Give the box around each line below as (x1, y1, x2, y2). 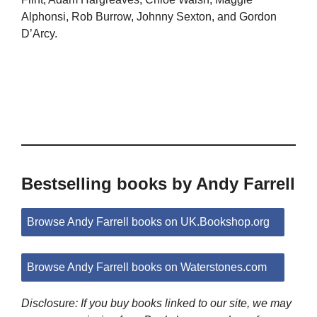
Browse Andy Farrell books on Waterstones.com (27, 261, 267, 274)
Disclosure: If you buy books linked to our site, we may (21, 297, 292, 310)
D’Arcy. (21, 28, 57, 40)
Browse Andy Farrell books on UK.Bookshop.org (27, 216, 270, 229)
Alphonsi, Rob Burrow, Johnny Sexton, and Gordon (21, 11, 277, 23)
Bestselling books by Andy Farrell (21, 174, 295, 194)
